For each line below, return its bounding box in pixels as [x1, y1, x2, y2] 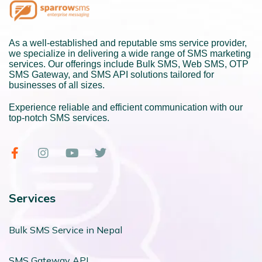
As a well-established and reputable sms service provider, [9, 38, 247, 49]
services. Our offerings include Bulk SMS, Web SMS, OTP [9, 59, 249, 70]
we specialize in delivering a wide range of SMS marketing [9, 49, 251, 59]
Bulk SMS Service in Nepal [9, 224, 122, 236]
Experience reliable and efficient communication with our [9, 102, 243, 113]
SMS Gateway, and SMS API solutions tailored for [9, 70, 214, 80]
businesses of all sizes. [9, 80, 105, 91]
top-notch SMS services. [9, 113, 109, 123]
